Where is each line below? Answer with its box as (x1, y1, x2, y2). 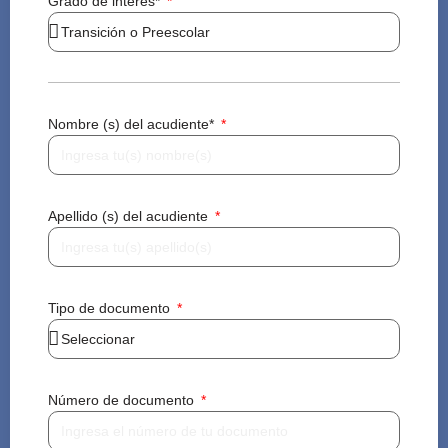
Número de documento (48, 392, 198, 409)
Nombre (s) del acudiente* (48, 116, 218, 133)
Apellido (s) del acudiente (48, 208, 212, 225)
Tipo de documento (48, 300, 174, 317)
